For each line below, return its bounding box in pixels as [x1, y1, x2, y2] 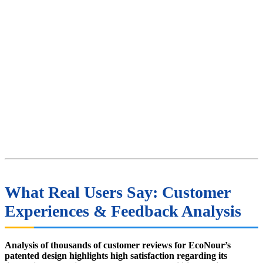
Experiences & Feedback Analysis [5, 202, 241, 221]
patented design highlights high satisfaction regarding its [5, 251, 227, 261]
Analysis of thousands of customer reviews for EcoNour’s [5, 240, 231, 251]
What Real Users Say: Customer [5, 183, 231, 202]
